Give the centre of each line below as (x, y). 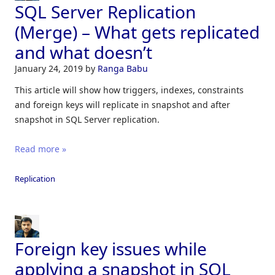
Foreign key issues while (111, 248)
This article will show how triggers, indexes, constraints (129, 90)
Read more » (41, 149)
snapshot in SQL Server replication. (87, 119)
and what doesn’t (83, 52)
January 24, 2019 (50, 68)
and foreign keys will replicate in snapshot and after (122, 104)
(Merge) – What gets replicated (137, 32)
